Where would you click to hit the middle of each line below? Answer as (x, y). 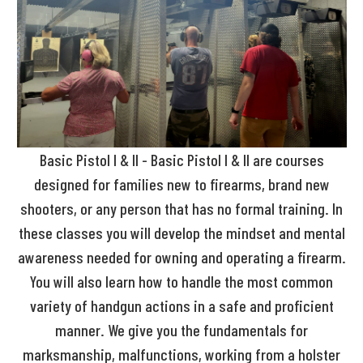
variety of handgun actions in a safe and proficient (181, 305)
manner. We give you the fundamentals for (181, 329)
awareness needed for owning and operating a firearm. (181, 256)
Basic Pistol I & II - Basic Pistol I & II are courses (181, 159)
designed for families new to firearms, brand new (181, 184)
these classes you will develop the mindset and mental (181, 232)
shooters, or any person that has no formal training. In (181, 208)
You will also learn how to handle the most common (181, 281)
